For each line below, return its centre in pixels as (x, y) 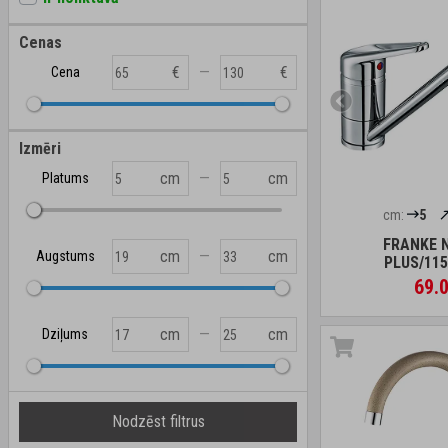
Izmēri (40, 148)
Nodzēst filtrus (158, 421)
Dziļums (65, 334)
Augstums (65, 256)
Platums (65, 178)
